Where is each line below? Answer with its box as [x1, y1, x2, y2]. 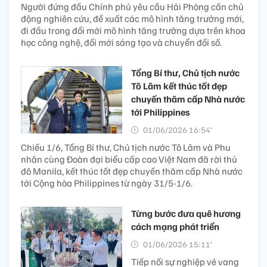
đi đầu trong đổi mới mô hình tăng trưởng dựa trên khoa [21, 24, 246, 36]
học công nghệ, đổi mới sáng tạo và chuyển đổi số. [21, 36, 222, 48]
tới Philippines [131, 105, 190, 118]
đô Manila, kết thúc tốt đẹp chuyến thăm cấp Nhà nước [21, 164, 243, 177]
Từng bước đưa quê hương [131, 207, 241, 219]
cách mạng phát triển [131, 220, 219, 232]
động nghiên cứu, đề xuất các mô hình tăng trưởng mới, [21, 12, 244, 24]
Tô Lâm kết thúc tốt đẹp [131, 79, 227, 92]
